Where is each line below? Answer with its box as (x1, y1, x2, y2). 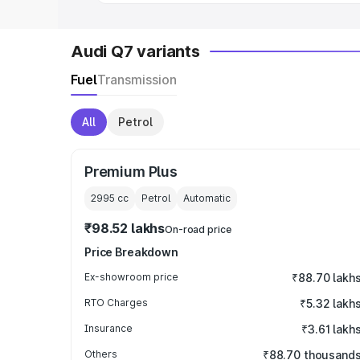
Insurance (84, 322, 133, 334)
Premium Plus (84, 163, 178, 180)
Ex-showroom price (84, 271, 178, 283)
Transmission (97, 72, 177, 88)
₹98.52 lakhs (84, 220, 166, 236)
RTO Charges (84, 297, 148, 309)
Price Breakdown (84, 245, 178, 259)
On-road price (165, 223, 231, 235)
